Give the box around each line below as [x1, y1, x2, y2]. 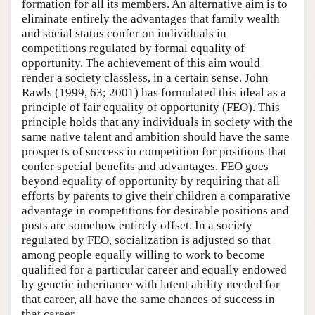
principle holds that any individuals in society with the [22, 115, 293, 129]
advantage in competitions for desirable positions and [22, 204, 289, 217]
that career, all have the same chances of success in [22, 292, 275, 306]
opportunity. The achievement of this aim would [22, 56, 260, 70]
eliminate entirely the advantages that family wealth [22, 12, 280, 25]
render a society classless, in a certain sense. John [22, 71, 269, 84]
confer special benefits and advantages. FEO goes [22, 160, 269, 173]
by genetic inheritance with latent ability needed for [22, 278, 280, 291]
